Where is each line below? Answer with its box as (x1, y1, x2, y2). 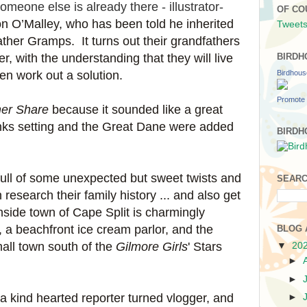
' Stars (188, 240, 222, 254)
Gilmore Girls (116, 240, 188, 254)
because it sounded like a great (49, 103, 223, 116)
